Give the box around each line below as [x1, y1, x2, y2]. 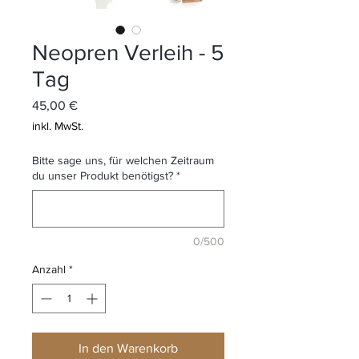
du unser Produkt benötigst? [32, 168, 173, 182]
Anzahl [32, 262, 66, 276]
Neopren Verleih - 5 [32, 39, 224, 65]
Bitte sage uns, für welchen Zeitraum [32, 153, 214, 167]
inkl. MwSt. [32, 119, 83, 132]
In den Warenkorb [79, 341, 178, 355]
